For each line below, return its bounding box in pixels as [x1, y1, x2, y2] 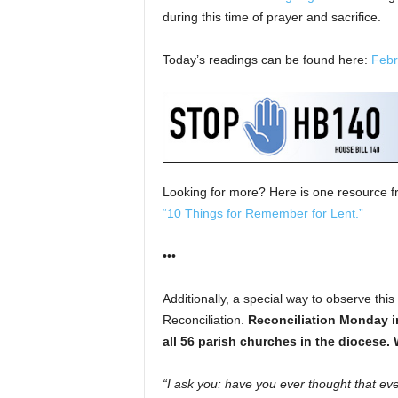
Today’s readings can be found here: [162, 52, 371, 67]
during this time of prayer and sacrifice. [162, 10, 381, 24]
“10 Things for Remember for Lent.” [162, 206, 363, 220]
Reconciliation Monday [247, 313, 388, 327]
